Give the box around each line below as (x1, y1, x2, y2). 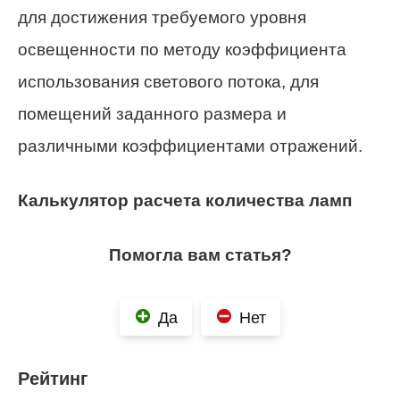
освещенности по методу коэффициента (18, 39, 346, 59)
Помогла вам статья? (108, 245, 292, 264)
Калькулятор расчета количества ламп (18, 190, 352, 210)
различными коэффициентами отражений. (18, 136, 362, 155)
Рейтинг (18, 368, 87, 388)
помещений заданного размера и (18, 104, 287, 123)
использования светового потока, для (18, 71, 319, 91)
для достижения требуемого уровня (18, 7, 306, 27)
